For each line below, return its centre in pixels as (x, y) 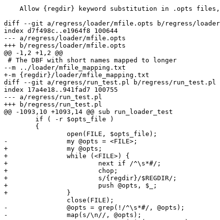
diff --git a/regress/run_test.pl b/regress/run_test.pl (110, 82)
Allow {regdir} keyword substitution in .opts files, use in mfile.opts (12, 9)
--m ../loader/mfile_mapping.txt (65, 68)
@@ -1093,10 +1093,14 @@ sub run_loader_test (88, 112)
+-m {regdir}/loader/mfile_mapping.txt (77, 75)
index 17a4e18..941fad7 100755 (61, 90)
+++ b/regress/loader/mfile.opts (65, 46)
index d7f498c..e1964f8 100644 (61, 31)
